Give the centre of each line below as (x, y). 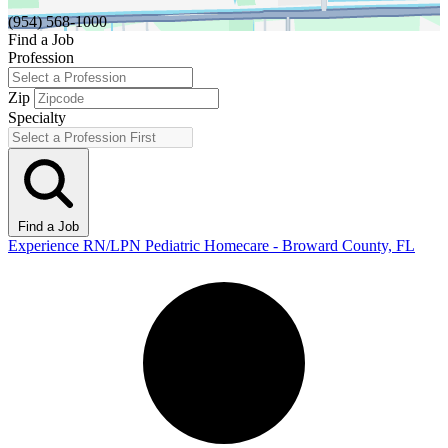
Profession (41, 57)
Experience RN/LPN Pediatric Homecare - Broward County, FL (211, 245)
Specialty (37, 117)
